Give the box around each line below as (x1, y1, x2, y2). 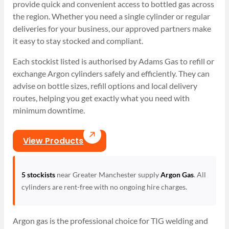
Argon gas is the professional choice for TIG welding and (13, 215, 209, 225)
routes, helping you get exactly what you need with (13, 93, 190, 103)
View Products (23, 134, 84, 147)
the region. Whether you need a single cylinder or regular (13, 11, 211, 21)
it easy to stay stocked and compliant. (13, 36, 144, 46)
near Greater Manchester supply (55, 170, 161, 179)
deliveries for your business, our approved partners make (13, 24, 212, 34)
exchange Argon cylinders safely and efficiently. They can (13, 68, 210, 79)
